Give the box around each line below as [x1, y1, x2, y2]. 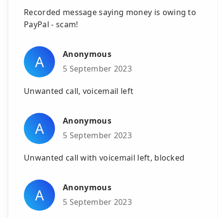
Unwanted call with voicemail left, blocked [24, 152, 185, 163]
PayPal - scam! [24, 18, 78, 30]
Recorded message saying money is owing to [24, 6, 197, 18]
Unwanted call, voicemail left [24, 85, 134, 96]
